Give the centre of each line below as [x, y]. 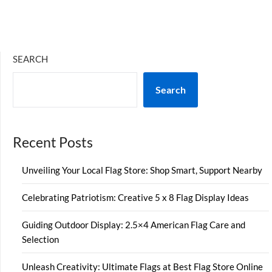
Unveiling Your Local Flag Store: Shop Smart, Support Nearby [142, 170]
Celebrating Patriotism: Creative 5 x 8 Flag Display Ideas [135, 197]
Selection [40, 239]
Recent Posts [53, 142]
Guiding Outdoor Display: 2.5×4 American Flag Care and [134, 224]
